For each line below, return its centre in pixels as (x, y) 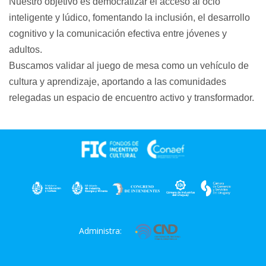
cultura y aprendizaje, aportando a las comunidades (118, 82)
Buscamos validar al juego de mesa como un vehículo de (129, 66)
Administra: (100, 231)
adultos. (26, 50)
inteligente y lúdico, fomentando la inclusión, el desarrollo (129, 18)
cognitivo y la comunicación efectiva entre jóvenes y (118, 34)
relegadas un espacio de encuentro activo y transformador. (132, 98)
